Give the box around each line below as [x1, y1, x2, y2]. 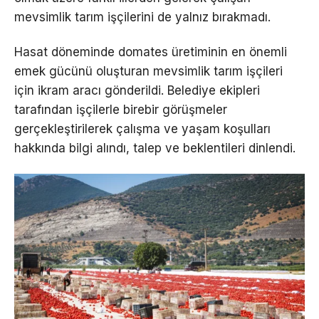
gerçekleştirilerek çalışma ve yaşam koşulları [14, 121, 271, 136]
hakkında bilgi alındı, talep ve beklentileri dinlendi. [14, 140, 296, 155]
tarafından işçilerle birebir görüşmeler [14, 102, 227, 117]
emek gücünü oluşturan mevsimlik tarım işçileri [14, 63, 283, 78]
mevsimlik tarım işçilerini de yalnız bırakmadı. [14, 9, 271, 24]
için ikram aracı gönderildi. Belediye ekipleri [14, 83, 260, 98]
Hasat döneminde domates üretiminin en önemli [14, 44, 287, 59]
